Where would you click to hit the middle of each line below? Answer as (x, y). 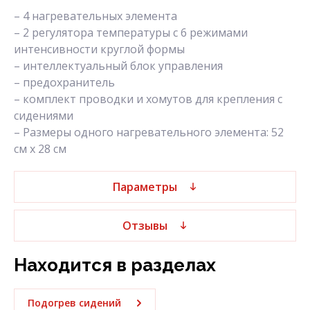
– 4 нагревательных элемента (95, 16)
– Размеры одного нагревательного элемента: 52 (149, 133)
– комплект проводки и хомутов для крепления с (148, 99)
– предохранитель (64, 83)
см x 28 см (40, 149)
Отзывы (145, 226)
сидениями (44, 116)
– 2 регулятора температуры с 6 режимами (131, 33)
